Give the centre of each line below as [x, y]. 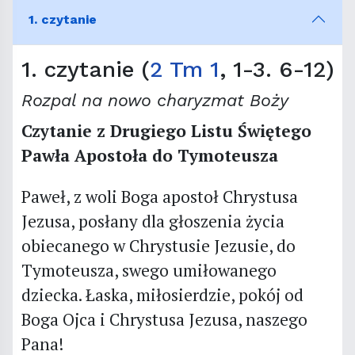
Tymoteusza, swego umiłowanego [149, 270]
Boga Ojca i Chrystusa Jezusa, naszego [164, 319]
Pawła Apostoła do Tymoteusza [149, 155]
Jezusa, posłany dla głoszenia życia [153, 221]
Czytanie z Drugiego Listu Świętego [166, 130]
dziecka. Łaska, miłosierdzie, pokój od [162, 294]
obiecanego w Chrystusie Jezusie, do [158, 245]
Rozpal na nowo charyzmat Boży [155, 100]
